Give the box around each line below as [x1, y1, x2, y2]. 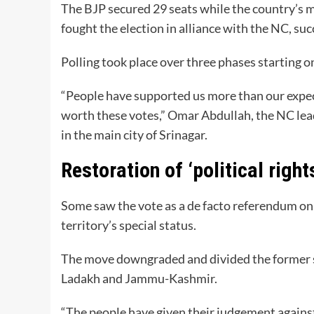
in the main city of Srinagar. [61, 126, 207, 142]
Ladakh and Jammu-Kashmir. [61, 270, 217, 286]
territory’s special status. [61, 217, 196, 233]
